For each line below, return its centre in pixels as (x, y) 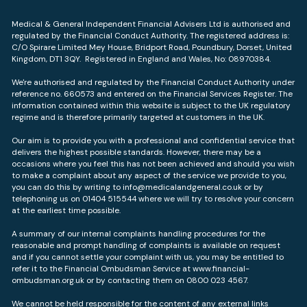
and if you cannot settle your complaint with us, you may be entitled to (148, 257)
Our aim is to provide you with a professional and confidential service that (153, 141)
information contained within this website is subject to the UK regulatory (151, 106)
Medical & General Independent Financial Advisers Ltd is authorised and (151, 24)
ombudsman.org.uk (48, 281)
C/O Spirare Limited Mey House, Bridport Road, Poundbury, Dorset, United (152, 48)
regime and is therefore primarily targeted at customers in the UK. (138, 118)
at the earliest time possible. (66, 211)
